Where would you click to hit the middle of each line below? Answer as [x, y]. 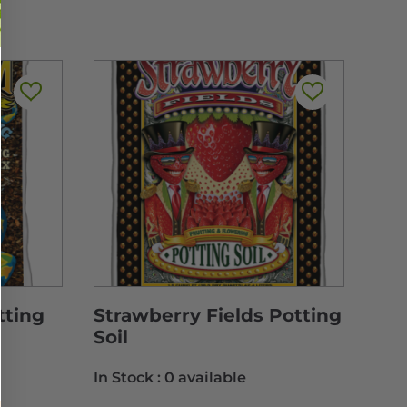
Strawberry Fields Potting [218, 316]
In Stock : [129, 378]
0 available [206, 378]
